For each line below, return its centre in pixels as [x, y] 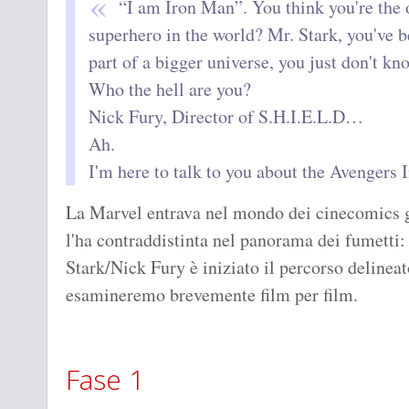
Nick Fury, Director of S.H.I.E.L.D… [226, 117]
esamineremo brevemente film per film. [212, 295]
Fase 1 [105, 380]
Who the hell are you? [170, 89]
